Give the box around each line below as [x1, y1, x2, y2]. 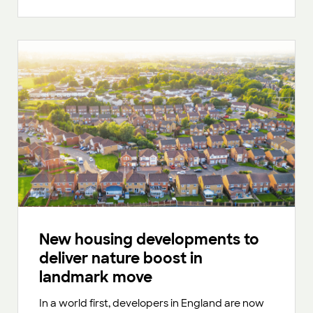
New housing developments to [39, 229, 259, 249]
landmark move [39, 267, 152, 286]
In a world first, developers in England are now [39, 296, 264, 310]
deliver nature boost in [39, 248, 203, 268]
